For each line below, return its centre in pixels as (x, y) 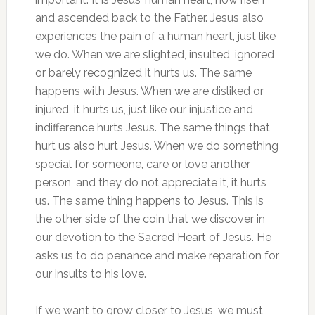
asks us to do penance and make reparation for (157, 256)
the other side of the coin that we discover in (150, 219)
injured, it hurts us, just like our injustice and (144, 109)
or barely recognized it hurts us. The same (143, 73)
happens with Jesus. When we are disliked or (149, 91)
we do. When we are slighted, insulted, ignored (154, 54)
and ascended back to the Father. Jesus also (149, 18)
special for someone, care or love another (142, 164)
